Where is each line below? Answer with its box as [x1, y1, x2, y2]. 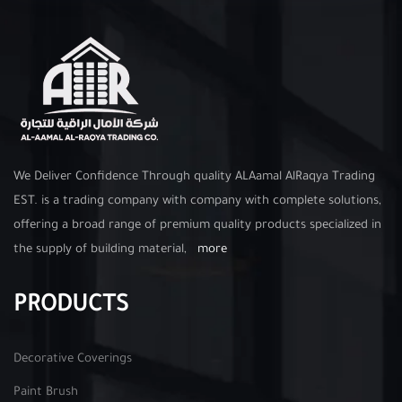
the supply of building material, [13, 243, 197, 257]
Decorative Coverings [13, 353, 132, 366]
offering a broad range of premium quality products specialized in [13, 219, 381, 232]
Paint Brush [13, 386, 78, 399]
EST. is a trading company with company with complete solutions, [13, 195, 381, 208]
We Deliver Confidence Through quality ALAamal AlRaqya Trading [13, 170, 375, 184]
